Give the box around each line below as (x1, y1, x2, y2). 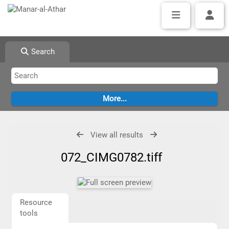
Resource (19, 198, 52, 207)
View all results (90, 130, 144, 140)
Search (29, 47, 55, 56)
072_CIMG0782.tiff (60, 150, 168, 165)
